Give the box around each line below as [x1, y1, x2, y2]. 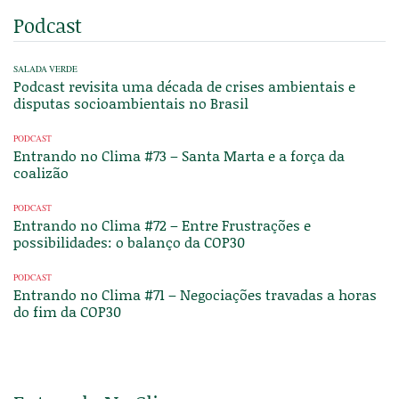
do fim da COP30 [13, 301, 121, 322]
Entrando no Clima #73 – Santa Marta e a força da [13, 145, 345, 166]
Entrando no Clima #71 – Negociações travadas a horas [13, 284, 377, 305]
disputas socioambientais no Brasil [13, 93, 248, 113]
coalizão [13, 162, 69, 183]
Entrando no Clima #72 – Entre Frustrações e [13, 215, 311, 235]
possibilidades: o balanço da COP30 [13, 232, 245, 252]
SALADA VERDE [13, 63, 77, 75]
